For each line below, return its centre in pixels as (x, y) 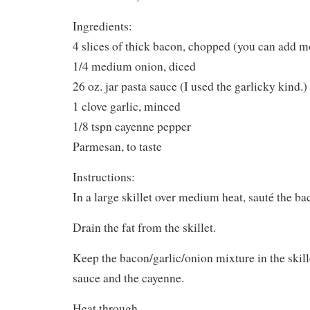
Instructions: (104, 177)
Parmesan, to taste (117, 147)
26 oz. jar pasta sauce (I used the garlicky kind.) (190, 86)
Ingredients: (102, 26)
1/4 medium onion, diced (134, 66)
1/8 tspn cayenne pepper (132, 127)
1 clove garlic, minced (127, 107)
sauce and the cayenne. (128, 278)
